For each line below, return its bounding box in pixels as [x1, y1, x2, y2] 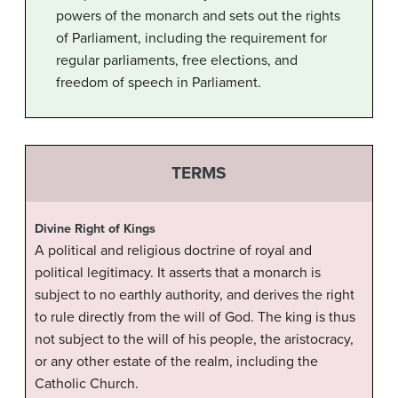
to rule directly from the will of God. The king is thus [35, 307, 355, 326]
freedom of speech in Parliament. [56, 74, 261, 92]
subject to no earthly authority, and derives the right [35, 285, 354, 304]
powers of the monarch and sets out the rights [56, 7, 340, 26]
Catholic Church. [35, 374, 139, 393]
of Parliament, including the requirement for [56, 29, 327, 48]
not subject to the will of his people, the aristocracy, [35, 330, 354, 348]
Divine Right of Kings [35, 220, 155, 236]
